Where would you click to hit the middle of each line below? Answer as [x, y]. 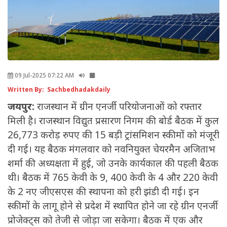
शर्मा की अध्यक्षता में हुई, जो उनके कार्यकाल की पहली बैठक [113, 163]
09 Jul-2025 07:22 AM [44, 75]
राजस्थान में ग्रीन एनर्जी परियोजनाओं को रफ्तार [119, 107]
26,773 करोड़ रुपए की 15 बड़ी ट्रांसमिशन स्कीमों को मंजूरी [113, 135]
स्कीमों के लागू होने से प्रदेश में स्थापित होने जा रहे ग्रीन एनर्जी [113, 206]
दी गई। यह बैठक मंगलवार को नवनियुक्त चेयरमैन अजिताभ [111, 149]
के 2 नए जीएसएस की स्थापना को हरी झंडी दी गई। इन [103, 192]
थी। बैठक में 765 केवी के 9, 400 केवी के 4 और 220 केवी [113, 178]
